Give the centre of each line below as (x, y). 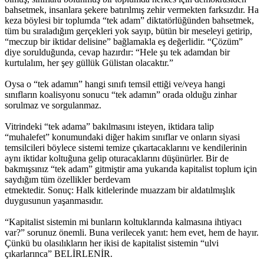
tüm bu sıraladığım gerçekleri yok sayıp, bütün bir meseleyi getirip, (128, 31)
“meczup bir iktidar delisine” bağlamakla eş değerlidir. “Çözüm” (124, 41)
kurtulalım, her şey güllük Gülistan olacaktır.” (89, 62)
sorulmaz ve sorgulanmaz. (53, 105)
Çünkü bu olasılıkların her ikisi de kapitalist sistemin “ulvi (112, 243)
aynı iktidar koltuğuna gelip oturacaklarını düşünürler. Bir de (117, 158)
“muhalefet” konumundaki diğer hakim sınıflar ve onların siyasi (122, 137)
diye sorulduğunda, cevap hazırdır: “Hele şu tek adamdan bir (117, 52)
